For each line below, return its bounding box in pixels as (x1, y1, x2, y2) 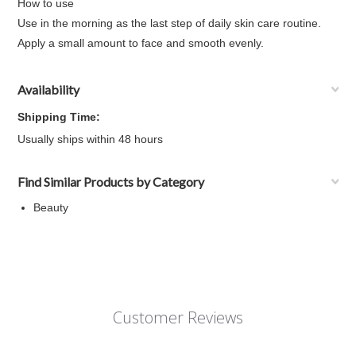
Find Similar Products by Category (17, 174, 205, 189)
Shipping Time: (17, 110, 101, 123)
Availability (17, 82, 80, 97)
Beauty (33, 201, 69, 214)
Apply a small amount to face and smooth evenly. (17, 37, 265, 49)
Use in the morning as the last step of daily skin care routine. (17, 17, 322, 29)
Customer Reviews (112, 307, 243, 328)
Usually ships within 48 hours (17, 133, 164, 145)
